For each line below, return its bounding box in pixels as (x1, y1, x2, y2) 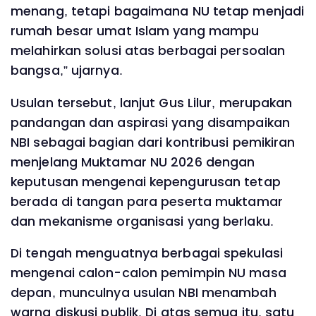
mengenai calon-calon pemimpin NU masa (11, 265, 286, 282)
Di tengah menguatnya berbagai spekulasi (11, 245, 283, 262)
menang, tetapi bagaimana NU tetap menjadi (11, 2, 305, 20)
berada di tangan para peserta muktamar (11, 193, 283, 210)
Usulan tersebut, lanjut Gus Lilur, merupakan (11, 94, 293, 111)
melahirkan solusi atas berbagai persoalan (11, 42, 286, 59)
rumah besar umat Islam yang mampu (11, 22, 260, 39)
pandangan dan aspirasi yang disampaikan (11, 114, 290, 131)
